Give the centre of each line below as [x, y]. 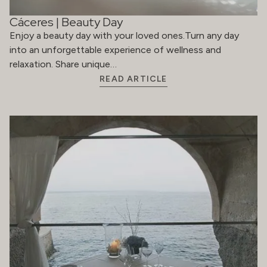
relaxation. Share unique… [63, 64]
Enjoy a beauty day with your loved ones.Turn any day [124, 35]
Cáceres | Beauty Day [66, 22]
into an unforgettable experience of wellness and [115, 49]
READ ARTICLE [133, 79]
